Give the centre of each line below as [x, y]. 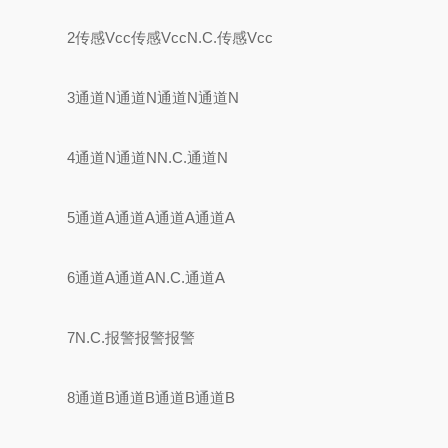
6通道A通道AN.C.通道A [146, 277]
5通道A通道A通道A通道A [151, 217]
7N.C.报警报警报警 [131, 337]
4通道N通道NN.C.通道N [148, 157]
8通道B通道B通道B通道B [151, 397]
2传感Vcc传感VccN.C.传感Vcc [170, 37]
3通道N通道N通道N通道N [153, 97]
